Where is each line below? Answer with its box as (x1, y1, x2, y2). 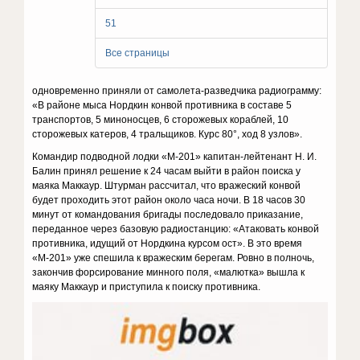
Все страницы (104, 47, 170, 59)
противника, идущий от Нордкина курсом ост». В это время (32, 238, 303, 249)
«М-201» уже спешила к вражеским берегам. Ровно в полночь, (32, 252, 315, 264)
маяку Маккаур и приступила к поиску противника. (32, 281, 261, 292)
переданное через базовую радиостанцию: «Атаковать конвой (32, 223, 320, 235)
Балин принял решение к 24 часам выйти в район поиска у (32, 166, 301, 177)
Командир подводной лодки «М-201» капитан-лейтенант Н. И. (32, 151, 317, 162)
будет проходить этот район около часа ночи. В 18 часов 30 (32, 194, 306, 206)
